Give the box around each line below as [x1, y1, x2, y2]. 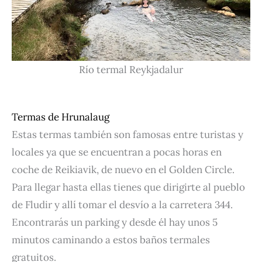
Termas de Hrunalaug [12, 110, 109, 123]
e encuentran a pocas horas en [83, 145, 222, 158]
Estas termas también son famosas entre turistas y [12, 127, 243, 141]
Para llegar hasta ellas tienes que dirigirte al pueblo [12, 180, 245, 194]
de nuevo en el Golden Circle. [101, 163, 235, 176]
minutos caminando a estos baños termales [12, 233, 210, 246]
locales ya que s [12, 145, 83, 158]
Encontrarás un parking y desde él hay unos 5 [12, 215, 218, 229]
